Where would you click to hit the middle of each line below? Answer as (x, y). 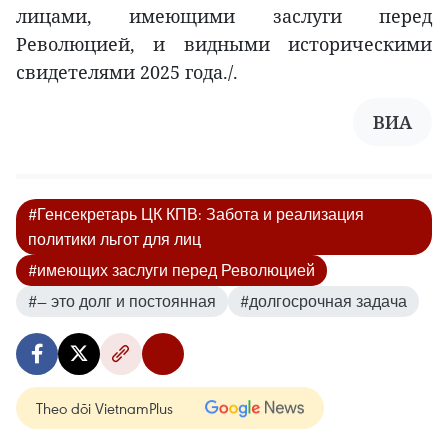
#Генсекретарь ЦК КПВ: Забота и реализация (196, 214)
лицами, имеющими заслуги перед (224, 16)
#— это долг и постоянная (122, 301)
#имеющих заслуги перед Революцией (171, 270)
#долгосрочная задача (323, 301)
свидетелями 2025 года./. (127, 72)
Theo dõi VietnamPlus (104, 408)
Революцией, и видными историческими (224, 44)
